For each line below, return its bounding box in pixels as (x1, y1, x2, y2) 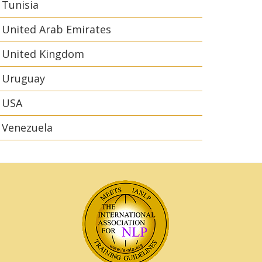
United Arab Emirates (2, 22, 111, 36)
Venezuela (2, 120, 53, 135)
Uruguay (2, 71, 45, 85)
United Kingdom (2, 47, 84, 61)
